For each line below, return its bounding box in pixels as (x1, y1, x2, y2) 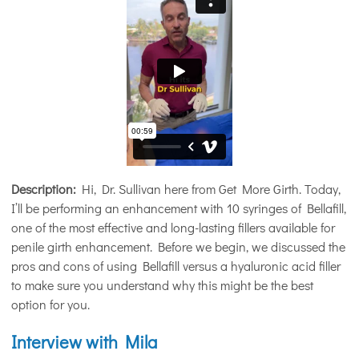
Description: (11, 179, 76, 197)
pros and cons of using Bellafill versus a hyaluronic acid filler (11, 256, 341, 274)
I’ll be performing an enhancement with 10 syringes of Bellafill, (11, 199, 346, 216)
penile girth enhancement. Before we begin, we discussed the (11, 237, 345, 255)
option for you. (11, 295, 90, 313)
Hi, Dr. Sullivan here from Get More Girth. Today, (76, 179, 341, 197)
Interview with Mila (11, 329, 157, 353)
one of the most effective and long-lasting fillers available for (11, 218, 335, 236)
